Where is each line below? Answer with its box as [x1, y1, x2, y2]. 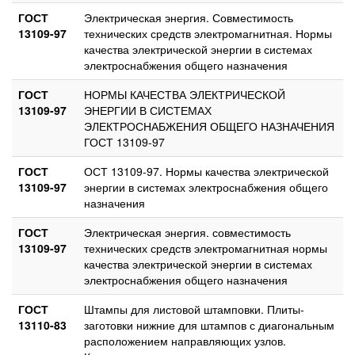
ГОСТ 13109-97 [84, 133, 165, 150]
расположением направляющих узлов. [84, 332, 286, 349]
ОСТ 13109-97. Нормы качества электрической [84, 162, 329, 179]
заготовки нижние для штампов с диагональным [84, 316, 334, 333]
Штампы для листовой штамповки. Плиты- [84, 300, 304, 317]
